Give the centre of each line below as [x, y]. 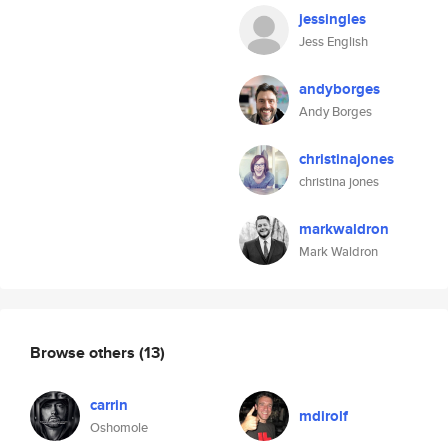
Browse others [84, 352]
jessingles [332, 19]
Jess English [333, 41]
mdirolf [323, 416]
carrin [109, 405]
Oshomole [119, 427]
